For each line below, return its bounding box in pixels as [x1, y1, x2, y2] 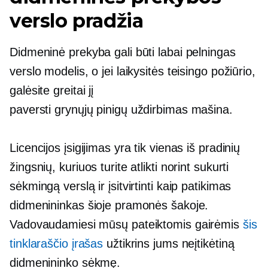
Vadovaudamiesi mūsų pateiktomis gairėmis [10, 218, 243, 231]
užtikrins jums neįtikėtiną [103, 237, 234, 250]
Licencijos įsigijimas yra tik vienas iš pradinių [10, 141, 240, 154]
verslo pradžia [10, 9, 144, 32]
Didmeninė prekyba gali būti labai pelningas [10, 45, 236, 59]
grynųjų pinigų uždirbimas [54, 103, 188, 116]
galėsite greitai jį [10, 84, 94, 97]
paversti [10, 103, 55, 116]
